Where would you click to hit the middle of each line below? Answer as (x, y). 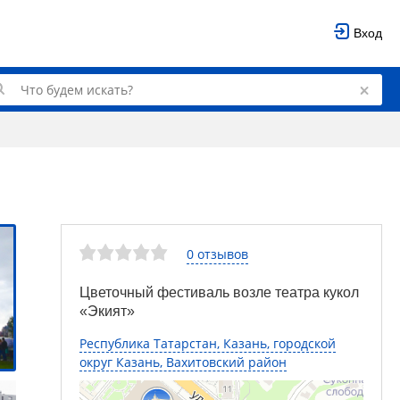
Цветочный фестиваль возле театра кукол (219, 292)
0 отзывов (217, 254)
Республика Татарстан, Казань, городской (208, 343)
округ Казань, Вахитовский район (183, 362)
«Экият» (107, 311)
